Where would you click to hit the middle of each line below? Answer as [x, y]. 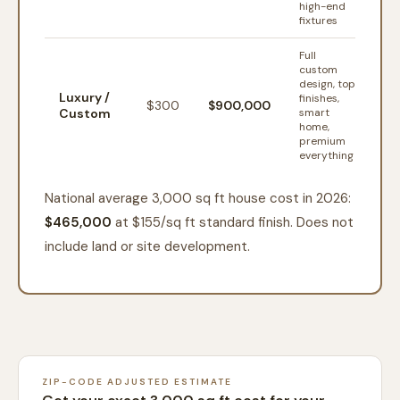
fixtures [318, 21]
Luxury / [84, 97]
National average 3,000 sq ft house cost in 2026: [198, 198]
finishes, [319, 98]
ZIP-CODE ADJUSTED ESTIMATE [137, 382]
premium [322, 141]
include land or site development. [147, 246]
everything [326, 155]
